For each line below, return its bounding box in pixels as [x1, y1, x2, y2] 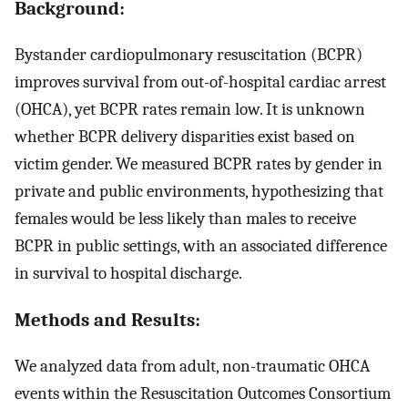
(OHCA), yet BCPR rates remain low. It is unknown [15, 98, 365, 119]
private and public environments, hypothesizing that [15, 180, 383, 201]
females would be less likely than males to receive [15, 208, 356, 229]
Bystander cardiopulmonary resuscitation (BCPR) [15, 44, 362, 65]
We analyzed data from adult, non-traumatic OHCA [15, 356, 370, 377]
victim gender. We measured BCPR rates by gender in [15, 153, 382, 174]
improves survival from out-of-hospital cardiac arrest [15, 71, 386, 92]
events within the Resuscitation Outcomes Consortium [15, 383, 391, 404]
